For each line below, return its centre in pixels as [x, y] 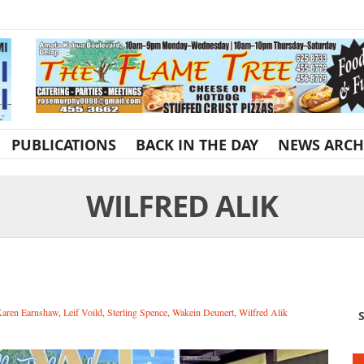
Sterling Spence [137, 312]
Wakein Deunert [203, 312]
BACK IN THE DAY [197, 144]
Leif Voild [83, 312]
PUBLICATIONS [64, 144]
